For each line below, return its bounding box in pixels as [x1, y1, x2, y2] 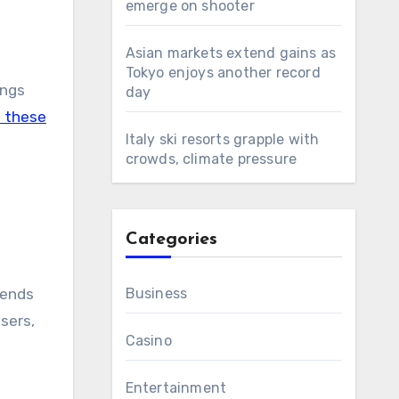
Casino [125, 332, 172, 349]
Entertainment [125, 379, 227, 396]
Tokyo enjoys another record [125, 64, 321, 81]
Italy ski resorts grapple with [125, 131, 320, 148]
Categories [125, 231, 217, 248]
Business [125, 285, 188, 302]
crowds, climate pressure [125, 151, 297, 167]
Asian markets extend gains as [125, 45, 337, 61]
